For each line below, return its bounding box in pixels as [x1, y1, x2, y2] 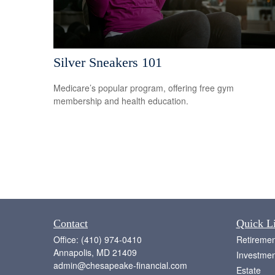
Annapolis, [53, 246, 94, 259]
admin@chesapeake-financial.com [53, 259, 187, 272]
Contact [53, 217, 88, 230]
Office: [53, 233, 81, 246]
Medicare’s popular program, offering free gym [53, 82, 234, 95]
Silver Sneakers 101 [53, 54, 162, 70]
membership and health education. [53, 95, 188, 107]
